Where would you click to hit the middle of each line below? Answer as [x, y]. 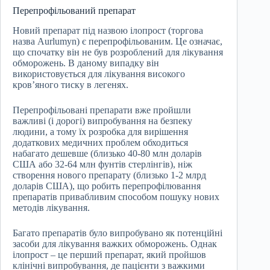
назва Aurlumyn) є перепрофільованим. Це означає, [118, 42]
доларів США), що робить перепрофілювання [107, 186]
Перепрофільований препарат [74, 11]
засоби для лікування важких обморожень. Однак [115, 244]
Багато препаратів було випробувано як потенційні [118, 233]
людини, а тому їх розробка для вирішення [100, 132]
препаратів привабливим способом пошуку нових [116, 197]
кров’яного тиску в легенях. [71, 85]
